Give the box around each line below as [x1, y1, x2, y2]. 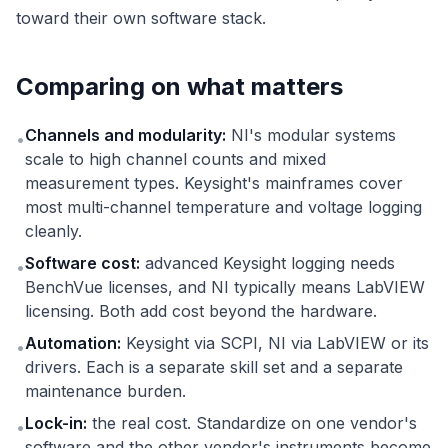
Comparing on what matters [16, 72, 343, 102]
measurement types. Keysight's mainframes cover [25, 173, 403, 194]
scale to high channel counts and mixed [25, 149, 326, 170]
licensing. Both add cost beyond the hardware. [25, 301, 377, 322]
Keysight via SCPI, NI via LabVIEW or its [121, 333, 429, 354]
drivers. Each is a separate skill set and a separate [25, 357, 403, 378]
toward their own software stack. [16, 8, 266, 29]
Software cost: [25, 253, 140, 274]
